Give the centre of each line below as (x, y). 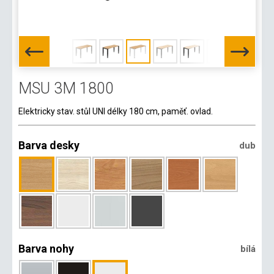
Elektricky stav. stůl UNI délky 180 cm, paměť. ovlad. (116, 111)
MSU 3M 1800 (66, 88)
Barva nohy (46, 249)
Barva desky (49, 145)
